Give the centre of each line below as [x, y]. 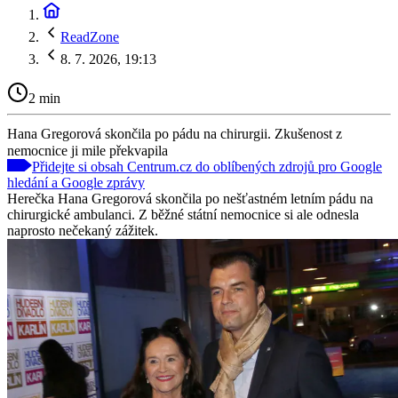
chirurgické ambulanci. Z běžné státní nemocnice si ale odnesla [183, 214]
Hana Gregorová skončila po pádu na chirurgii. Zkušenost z [175, 133]
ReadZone [90, 37]
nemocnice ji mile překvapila [88, 150]
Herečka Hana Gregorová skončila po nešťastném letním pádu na [190, 198]
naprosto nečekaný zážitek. [83, 230]
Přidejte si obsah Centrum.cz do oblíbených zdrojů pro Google [207, 166]
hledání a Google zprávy [76, 182]
